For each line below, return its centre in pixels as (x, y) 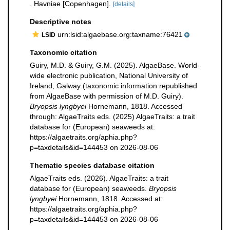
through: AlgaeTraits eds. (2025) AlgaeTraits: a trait (112, 117)
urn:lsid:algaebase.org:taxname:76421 (119, 34)
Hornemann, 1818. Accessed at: (110, 199)
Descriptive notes (61, 22)
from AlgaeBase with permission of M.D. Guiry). (107, 96)
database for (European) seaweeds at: (92, 127)
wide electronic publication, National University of (109, 75)
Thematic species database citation (92, 165)
